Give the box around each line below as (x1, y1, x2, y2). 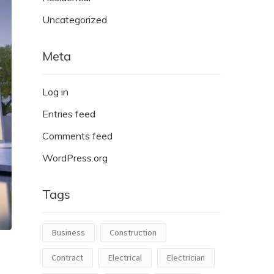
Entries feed (42, 107, 95, 120)
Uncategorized (42, 13, 107, 26)
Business (51, 226, 85, 238)
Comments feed (42, 129, 113, 142)
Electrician (166, 251, 205, 263)
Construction (109, 226, 157, 238)
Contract (51, 251, 83, 263)
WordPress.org (42, 151, 108, 164)
